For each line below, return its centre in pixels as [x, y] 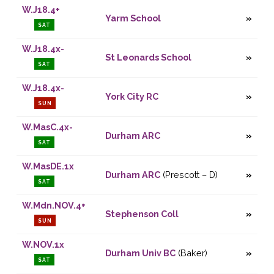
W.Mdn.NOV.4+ [54, 206]
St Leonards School [148, 57]
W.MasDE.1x [48, 166]
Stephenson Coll [142, 214]
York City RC [131, 97]
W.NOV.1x [43, 245]
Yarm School [133, 18]
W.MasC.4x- [47, 127]
